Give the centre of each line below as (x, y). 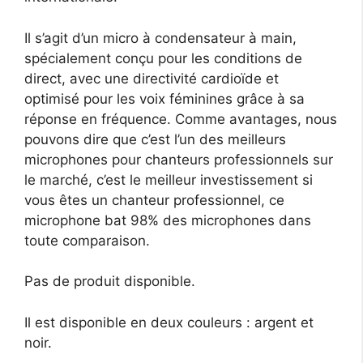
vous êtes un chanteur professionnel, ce (154, 200)
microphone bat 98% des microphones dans (168, 220)
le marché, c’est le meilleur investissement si (169, 179)
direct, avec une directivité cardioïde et (152, 78)
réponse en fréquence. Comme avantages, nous (181, 119)
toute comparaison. (87, 240)
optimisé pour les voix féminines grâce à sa (164, 98)
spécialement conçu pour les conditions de (163, 58)
